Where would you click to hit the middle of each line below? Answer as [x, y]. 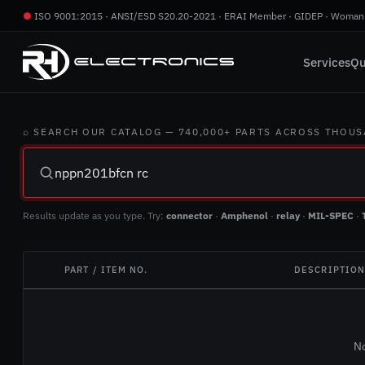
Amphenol [244, 215]
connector [189, 215]
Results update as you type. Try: [95, 215]
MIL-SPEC [331, 215]
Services [326, 62]
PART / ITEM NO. [106, 270]
